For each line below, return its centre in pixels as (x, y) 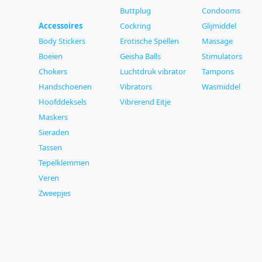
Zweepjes (54, 193)
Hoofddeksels (62, 101)
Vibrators (136, 86)
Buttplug (136, 10)
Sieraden (54, 132)
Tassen (50, 147)
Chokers (53, 71)
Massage (217, 41)
